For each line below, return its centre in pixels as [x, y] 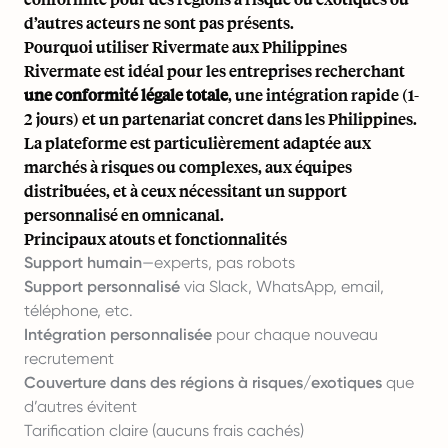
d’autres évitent [80, 406]
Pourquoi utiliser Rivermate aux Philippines [185, 46]
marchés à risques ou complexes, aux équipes [188, 166]
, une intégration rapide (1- [323, 94]
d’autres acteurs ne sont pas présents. [159, 22]
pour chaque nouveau [295, 334]
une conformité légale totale [126, 94]
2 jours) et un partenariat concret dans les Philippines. [220, 118]
